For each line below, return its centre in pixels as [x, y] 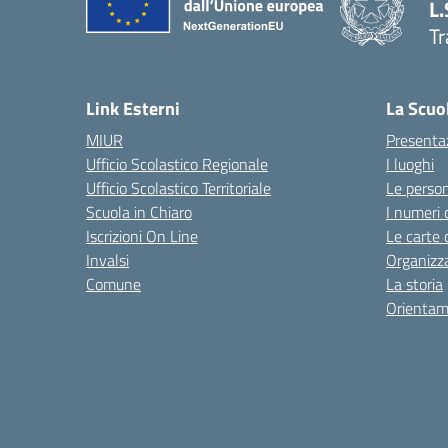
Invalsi [107, 260]
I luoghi [410, 164]
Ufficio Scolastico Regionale [177, 164]
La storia [414, 284]
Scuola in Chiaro [139, 212]
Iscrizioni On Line [142, 236]
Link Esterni [133, 108]
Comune [113, 284]
